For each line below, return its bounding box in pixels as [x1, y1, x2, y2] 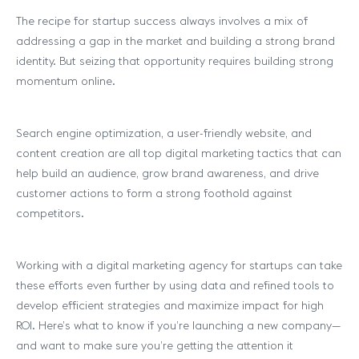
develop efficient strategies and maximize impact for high [16, 298, 324, 313]
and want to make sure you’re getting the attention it [16, 338, 293, 353]
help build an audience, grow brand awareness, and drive [16, 166, 319, 180]
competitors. [16, 206, 84, 220]
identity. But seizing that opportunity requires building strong [16, 54, 333, 68]
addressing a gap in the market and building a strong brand [16, 34, 335, 48]
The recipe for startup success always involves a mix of [16, 14, 308, 28]
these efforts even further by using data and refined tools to [16, 278, 334, 292]
